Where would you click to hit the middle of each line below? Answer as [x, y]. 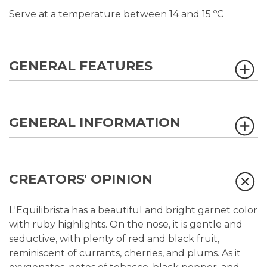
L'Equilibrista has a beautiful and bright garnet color [133, 210]
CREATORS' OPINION [81, 179]
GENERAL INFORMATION [95, 122]
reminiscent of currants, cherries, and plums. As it [125, 253]
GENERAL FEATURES [81, 66]
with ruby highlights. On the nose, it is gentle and [126, 224]
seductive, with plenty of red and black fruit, [114, 239]
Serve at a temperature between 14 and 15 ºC [116, 14]
